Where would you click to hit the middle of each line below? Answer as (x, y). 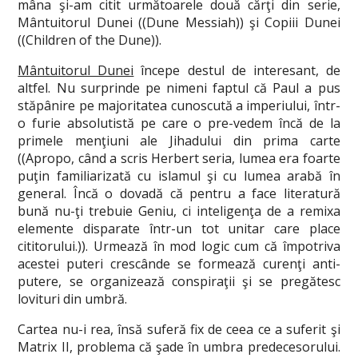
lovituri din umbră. (73, 299)
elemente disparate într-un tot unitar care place (179, 229)
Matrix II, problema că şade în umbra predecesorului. (179, 347)
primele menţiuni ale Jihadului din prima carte (179, 141)
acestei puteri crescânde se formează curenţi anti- (179, 264)
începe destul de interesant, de (237, 70)
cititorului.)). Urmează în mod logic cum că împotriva (179, 246)
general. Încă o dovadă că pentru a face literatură (179, 193)
